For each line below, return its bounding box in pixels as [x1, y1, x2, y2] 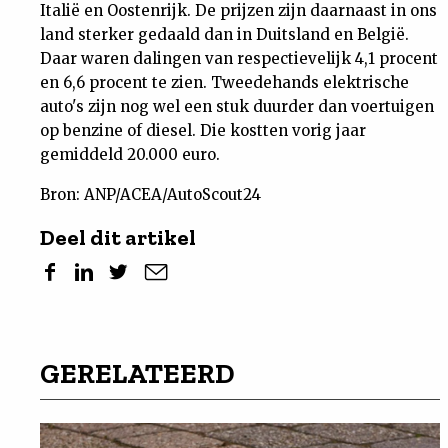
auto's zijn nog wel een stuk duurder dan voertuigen [40, 97, 434, 116]
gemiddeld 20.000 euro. [40, 145, 220, 164]
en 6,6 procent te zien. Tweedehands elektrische [40, 73, 409, 92]
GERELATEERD [40, 357, 234, 390]
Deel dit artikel [40, 224, 196, 251]
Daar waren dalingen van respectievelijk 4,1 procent [40, 49, 438, 68]
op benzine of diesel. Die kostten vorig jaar [40, 121, 366, 140]
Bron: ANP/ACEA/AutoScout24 [40, 185, 261, 204]
